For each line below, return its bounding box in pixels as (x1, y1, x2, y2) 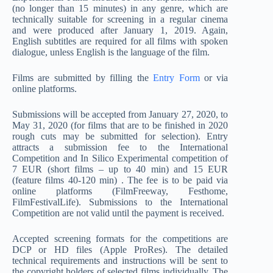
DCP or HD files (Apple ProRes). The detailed (12, 244, 229, 255)
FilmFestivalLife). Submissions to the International (12, 196, 229, 207)
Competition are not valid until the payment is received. (12, 207, 224, 218)
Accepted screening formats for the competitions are (12, 233, 229, 244)
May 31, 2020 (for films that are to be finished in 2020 (12, 119, 229, 130)
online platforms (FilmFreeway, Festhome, (12, 185, 229, 196)
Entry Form (153, 72, 200, 83)
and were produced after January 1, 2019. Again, (12, 24, 229, 35)
